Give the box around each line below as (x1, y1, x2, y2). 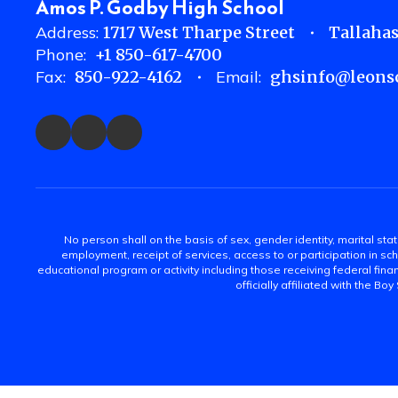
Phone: (36, 44, 86, 65)
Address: (36, 22, 99, 43)
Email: (216, 67, 261, 87)
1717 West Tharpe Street (103, 22, 295, 43)
